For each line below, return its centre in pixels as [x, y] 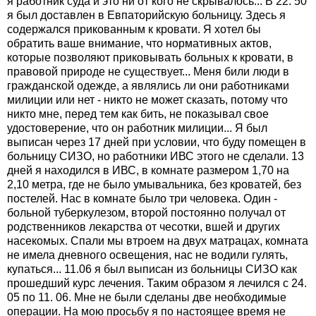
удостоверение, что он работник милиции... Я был [137, 128]
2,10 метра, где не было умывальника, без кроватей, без [154, 185]
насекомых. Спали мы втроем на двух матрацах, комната [158, 241]
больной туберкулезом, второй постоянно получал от [146, 213]
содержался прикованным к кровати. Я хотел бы [134, 30]
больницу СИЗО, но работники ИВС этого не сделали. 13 [156, 157]
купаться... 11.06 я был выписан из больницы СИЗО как [152, 269]
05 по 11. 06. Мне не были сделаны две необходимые [147, 298]
